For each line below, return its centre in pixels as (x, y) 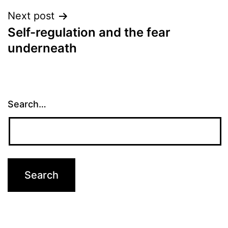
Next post (31, 16)
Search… (27, 104)
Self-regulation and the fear (89, 32)
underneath (42, 48)
